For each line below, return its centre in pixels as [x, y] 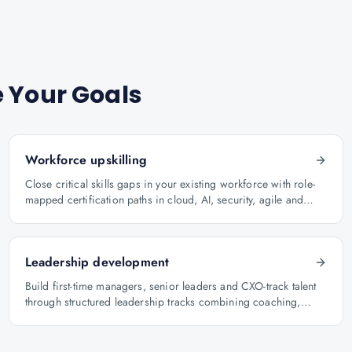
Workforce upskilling [86, 160]
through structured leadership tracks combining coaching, [163, 302]
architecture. [54, 215]
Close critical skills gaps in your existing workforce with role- [170, 184]
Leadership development [97, 262]
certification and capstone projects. [109, 317]
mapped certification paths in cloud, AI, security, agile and [164, 200]
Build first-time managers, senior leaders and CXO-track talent [170, 286]
